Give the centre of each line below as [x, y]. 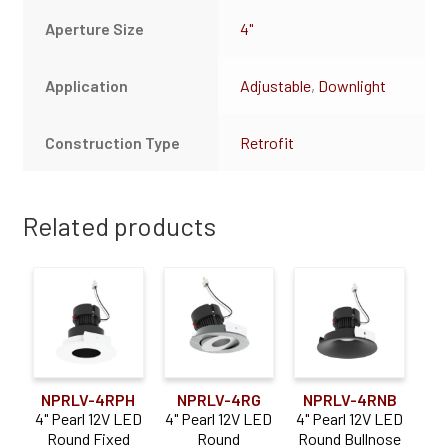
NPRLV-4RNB [349, 399]
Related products [119, 225]
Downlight [352, 86]
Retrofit [267, 143]
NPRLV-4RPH [88, 399]
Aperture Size [95, 29]
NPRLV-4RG [218, 399]
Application [87, 86]
